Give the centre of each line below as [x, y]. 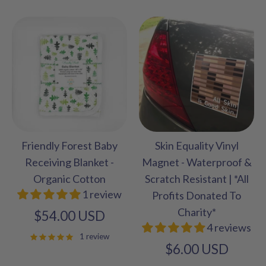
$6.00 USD [197, 249]
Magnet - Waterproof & [197, 162]
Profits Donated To [197, 195]
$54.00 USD [69, 216]
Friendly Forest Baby [69, 145]
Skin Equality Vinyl [197, 145]
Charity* [197, 212]
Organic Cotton [69, 178]
